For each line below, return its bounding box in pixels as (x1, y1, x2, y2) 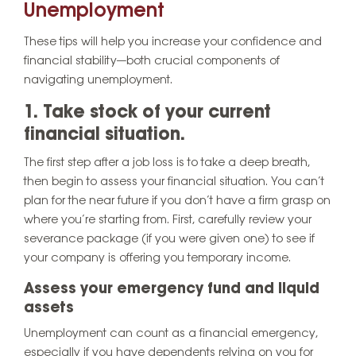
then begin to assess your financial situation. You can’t (24, 176, 324, 189)
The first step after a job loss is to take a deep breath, (24, 157, 310, 170)
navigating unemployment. (24, 73, 172, 87)
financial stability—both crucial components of (24, 54, 280, 68)
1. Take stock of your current (24, 103, 271, 122)
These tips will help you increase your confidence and (24, 35, 322, 48)
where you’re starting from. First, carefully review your (24, 214, 311, 227)
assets (24, 300, 74, 317)
